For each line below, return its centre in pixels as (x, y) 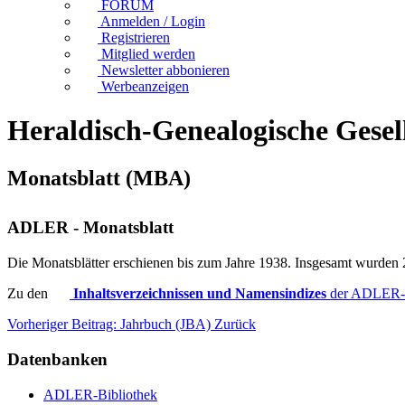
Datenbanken (57, 359)
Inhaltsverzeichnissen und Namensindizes (200, 294)
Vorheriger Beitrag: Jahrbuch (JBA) (111, 325)
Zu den (29, 294)
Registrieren (136, 37)
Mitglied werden (148, 53)
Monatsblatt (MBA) (99, 179)
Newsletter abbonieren (165, 70)
